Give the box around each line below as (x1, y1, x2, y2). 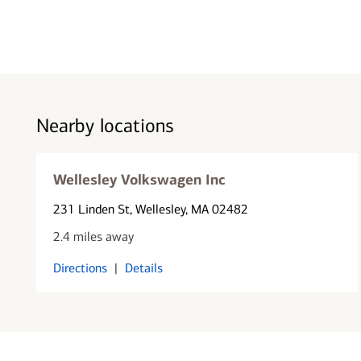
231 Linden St (52, 201, 130, 217)
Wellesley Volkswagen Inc (52, 170, 226, 189)
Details (124, 259, 163, 276)
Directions (52, 259, 107, 276)
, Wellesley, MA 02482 (129, 201, 248, 217)
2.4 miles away (52, 228, 134, 244)
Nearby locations (35, 114, 174, 137)
